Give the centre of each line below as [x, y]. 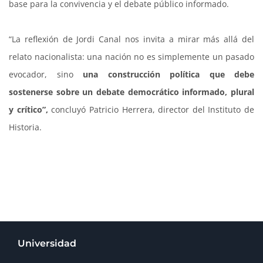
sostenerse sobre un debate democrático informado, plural [131, 92]
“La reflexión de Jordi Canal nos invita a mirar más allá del [131, 39]
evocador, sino [46, 75]
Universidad [47, 244]
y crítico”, [30, 110]
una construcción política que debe [168, 75]
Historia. [25, 127]
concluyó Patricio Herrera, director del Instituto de [153, 110]
